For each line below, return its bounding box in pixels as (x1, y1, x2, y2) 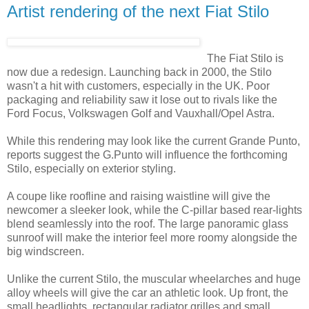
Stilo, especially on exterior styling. (7, 162, 176, 175)
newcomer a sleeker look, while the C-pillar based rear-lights (7, 203, 302, 216)
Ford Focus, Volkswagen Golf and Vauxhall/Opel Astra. (7, 107, 275, 119)
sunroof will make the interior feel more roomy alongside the (7, 231, 297, 243)
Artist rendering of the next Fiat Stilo (7, 1, 269, 21)
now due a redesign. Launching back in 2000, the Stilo (7, 66, 272, 78)
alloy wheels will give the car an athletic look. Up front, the (7, 286, 288, 299)
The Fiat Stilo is (207, 52, 283, 64)
